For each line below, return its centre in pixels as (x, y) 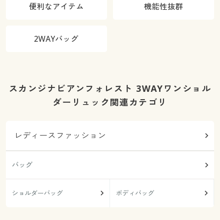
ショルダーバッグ (37, 193)
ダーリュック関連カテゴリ (110, 102)
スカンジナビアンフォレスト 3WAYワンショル (110, 89)
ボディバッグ (135, 193)
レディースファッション (60, 136)
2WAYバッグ (56, 39)
